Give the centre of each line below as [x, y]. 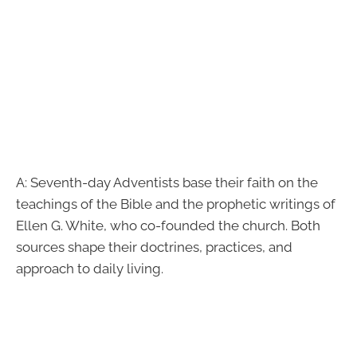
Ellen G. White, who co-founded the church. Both [168, 225]
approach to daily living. [90, 268]
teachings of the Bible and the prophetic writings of [176, 204]
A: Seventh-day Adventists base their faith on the [167, 182]
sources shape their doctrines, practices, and [154, 247]
